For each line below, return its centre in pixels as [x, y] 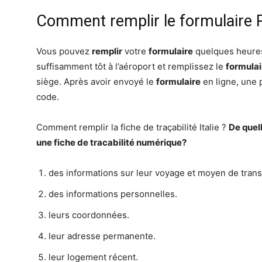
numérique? [161, 142]
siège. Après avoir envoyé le [96, 82]
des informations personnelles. [113, 194]
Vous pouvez [64, 51]
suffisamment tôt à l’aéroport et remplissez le [131, 66]
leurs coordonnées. [89, 215]
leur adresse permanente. [102, 236]
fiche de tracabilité [95, 142]
